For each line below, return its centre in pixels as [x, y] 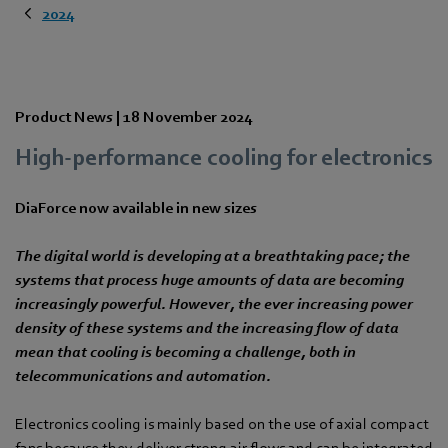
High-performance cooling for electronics [223, 157]
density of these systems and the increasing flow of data [207, 327]
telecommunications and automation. [143, 375]
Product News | [69, 116]
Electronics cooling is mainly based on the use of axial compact [222, 423]
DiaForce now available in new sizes [136, 207]
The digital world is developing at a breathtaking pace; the [212, 255]
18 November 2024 [187, 116]
